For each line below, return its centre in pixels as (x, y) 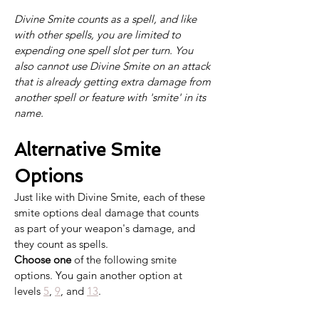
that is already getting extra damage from (114, 82)
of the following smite (125, 260)
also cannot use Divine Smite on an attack (114, 66)
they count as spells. (63, 244)
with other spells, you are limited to (99, 35)
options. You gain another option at (100, 275)
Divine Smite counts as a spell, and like (107, 19)
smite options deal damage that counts (108, 213)
